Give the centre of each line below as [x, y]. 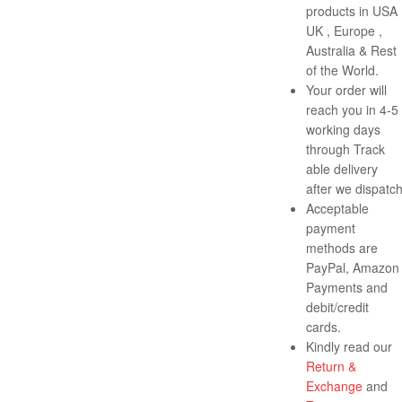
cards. [323, 327]
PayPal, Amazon [353, 268]
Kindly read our [349, 347]
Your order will [346, 90]
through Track [345, 149]
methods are [342, 248]
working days [343, 130]
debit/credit [337, 307]
